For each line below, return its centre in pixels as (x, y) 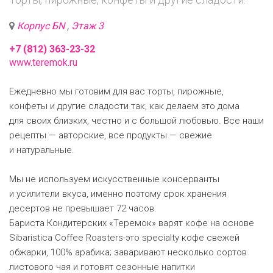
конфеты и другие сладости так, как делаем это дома (124, 106)
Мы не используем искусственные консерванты (114, 179)
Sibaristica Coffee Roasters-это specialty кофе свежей (124, 238)
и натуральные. (42, 150)
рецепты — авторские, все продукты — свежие (111, 135)
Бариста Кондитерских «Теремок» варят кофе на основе (132, 223)
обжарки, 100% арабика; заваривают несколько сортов (128, 252)
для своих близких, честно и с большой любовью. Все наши (136, 121)
